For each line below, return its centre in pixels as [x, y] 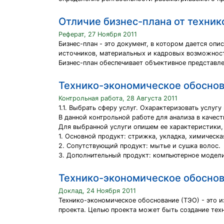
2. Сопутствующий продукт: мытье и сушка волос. [139, 146]
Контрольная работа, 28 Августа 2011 [118, 98]
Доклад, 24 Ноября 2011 [97, 191]
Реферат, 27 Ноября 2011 [98, 34]
